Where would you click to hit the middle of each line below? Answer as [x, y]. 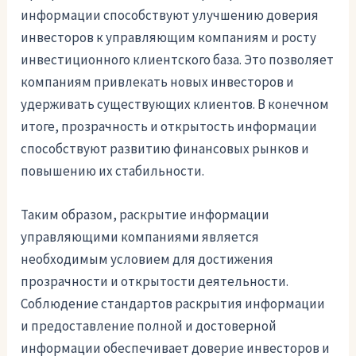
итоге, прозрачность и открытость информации [169, 126]
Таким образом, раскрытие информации [145, 214]
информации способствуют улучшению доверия [170, 15]
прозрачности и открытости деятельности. [155, 281]
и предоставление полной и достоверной [149, 325]
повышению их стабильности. [113, 170]
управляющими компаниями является [140, 236]
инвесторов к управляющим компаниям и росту [169, 37]
